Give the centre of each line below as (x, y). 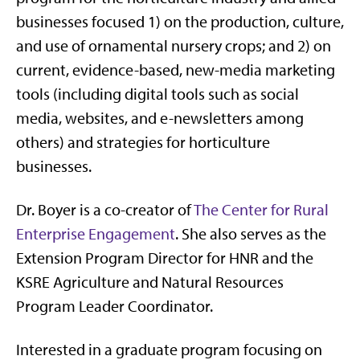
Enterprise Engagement (96, 234)
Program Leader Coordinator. (115, 307)
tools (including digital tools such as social (157, 94)
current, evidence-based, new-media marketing (176, 70)
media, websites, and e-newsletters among (160, 119)
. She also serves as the (251, 234)
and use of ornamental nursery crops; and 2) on (174, 46)
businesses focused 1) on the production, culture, (180, 22)
